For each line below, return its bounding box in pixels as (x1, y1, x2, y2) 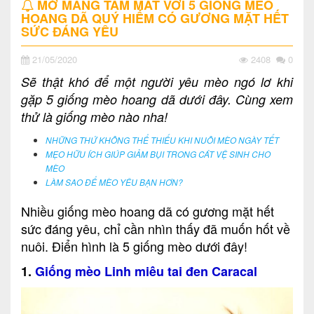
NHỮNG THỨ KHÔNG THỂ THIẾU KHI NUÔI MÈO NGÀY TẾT (46, 134, 279, 146)
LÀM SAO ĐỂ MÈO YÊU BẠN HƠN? (46, 176, 183, 188)
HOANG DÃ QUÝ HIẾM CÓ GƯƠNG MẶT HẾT (21, 8, 289, 27)
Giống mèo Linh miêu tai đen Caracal (35, 261, 257, 280)
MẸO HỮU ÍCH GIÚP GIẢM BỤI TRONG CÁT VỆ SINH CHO (46, 148, 271, 160)
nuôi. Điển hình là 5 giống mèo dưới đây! (21, 236, 247, 255)
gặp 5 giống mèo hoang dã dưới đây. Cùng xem (21, 90, 293, 108)
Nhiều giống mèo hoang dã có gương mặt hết (21, 201, 274, 220)
